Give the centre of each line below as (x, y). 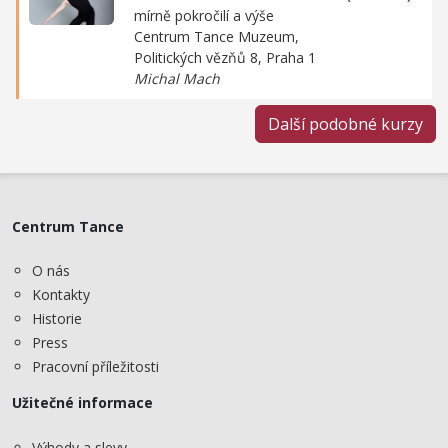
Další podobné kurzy (345, 123)
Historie (57, 319)
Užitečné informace (82, 403)
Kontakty (61, 295)
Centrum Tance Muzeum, (216, 36)
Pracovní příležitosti (95, 367)
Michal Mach (177, 78)
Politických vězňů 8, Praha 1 (225, 57)
